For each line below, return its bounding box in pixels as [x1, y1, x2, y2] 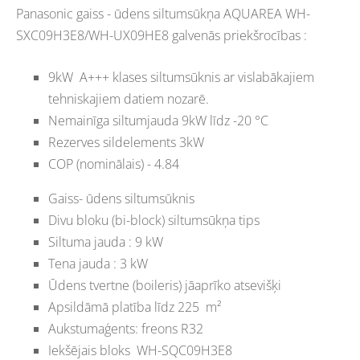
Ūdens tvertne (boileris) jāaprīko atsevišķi [48, 276, 281, 295]
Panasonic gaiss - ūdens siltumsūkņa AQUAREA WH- [16, 4, 310, 22]
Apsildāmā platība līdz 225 [48, 298, 206, 317]
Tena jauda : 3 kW [48, 255, 148, 273]
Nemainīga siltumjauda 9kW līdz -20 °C [48, 112, 268, 130]
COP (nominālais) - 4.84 [48, 155, 179, 174]
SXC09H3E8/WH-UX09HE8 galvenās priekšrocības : [16, 26, 307, 44]
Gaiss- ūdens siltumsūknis [48, 190, 194, 208]
